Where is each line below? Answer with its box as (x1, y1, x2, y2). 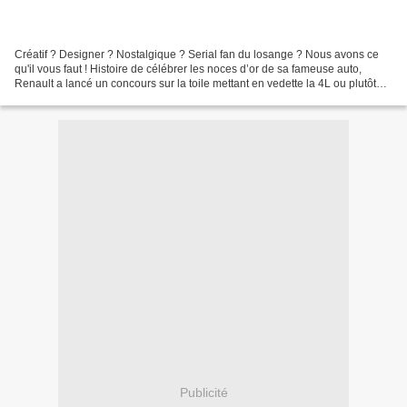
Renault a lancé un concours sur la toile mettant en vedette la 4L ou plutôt (15, 77, 376, 91)
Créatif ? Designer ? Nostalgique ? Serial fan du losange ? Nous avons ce (15, 48, 379, 62)
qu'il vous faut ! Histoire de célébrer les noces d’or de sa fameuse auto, (15, 63, 362, 76)
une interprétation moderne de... (15, 92, 173, 105)
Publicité (179, 384, 228, 400)
